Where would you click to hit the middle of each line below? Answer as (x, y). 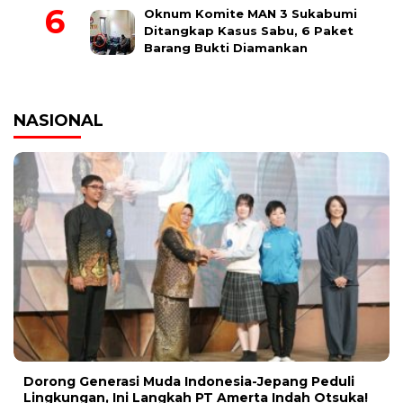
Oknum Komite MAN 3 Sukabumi (251, 14)
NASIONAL (58, 121)
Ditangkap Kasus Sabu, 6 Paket (249, 31)
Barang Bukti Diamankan (226, 48)
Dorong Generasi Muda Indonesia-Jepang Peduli (189, 381)
